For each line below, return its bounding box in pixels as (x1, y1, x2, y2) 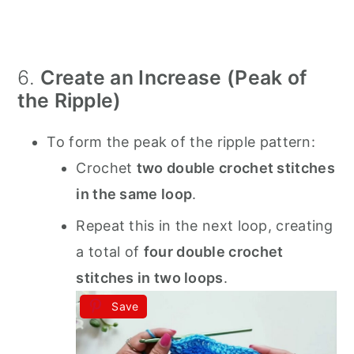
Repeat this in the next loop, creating (76, 217, 333, 235)
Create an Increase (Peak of (40, 66, 307, 90)
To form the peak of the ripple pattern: (47, 134, 316, 151)
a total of (76, 243, 144, 261)
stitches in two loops (76, 269, 224, 287)
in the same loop (76, 186, 193, 203)
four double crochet (143, 243, 284, 261)
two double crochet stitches (136, 160, 335, 177)
